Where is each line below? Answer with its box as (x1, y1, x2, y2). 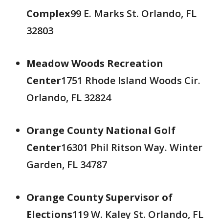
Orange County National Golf (26, 124, 175, 137)
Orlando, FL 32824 (26, 91, 111, 104)
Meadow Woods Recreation (26, 57, 163, 70)
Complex (26, 7, 70, 20)
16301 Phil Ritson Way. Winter (61, 141, 202, 154)
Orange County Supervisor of (26, 191, 173, 204)
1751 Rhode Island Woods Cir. (61, 74, 200, 87)
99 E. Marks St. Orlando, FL (70, 7, 197, 20)
